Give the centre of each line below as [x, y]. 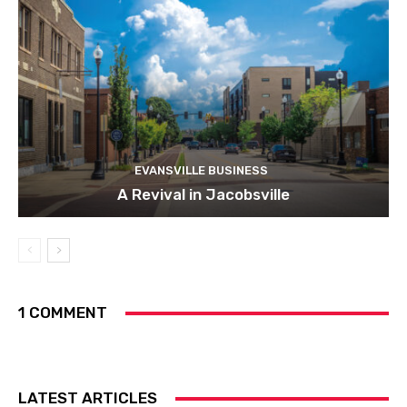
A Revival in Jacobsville [203, 195]
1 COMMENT [63, 313]
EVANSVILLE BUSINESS [201, 171]
